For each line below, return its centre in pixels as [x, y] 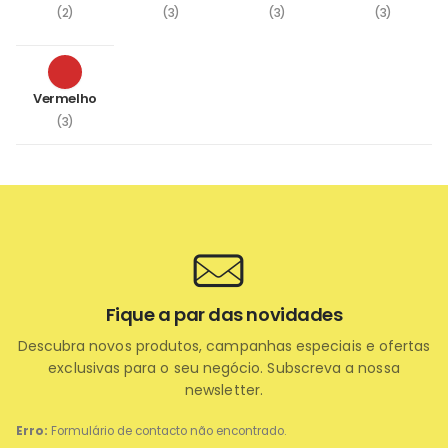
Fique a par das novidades [224, 314]
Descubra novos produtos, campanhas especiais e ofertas [224, 345]
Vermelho [65, 98]
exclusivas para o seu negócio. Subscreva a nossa [224, 367]
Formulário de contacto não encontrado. [167, 430]
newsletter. [224, 389]
